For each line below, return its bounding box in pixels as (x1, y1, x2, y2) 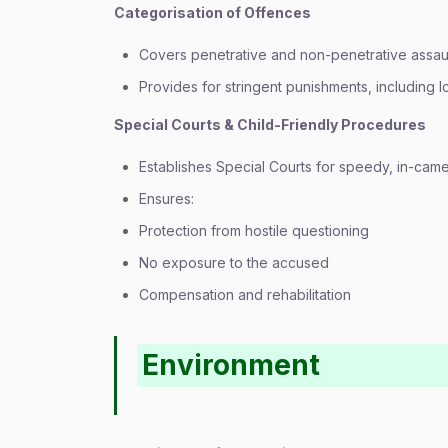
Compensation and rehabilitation (139, 286, 351, 303)
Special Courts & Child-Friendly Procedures (114, 116, 426, 133)
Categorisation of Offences (114, 4, 311, 21)
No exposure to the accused (139, 254, 329, 271)
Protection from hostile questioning (139, 222, 369, 239)
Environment (142, 348, 321, 382)
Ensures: (139, 190, 194, 207)
